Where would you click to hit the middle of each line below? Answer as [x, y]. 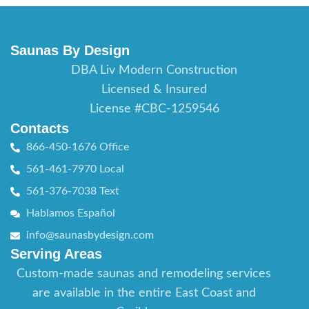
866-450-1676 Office [77, 147]
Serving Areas [56, 254]
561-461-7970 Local [75, 169]
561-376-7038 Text [72, 191]
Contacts [40, 129]
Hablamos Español [70, 213]
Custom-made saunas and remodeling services [144, 274]
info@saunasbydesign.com [90, 236]
